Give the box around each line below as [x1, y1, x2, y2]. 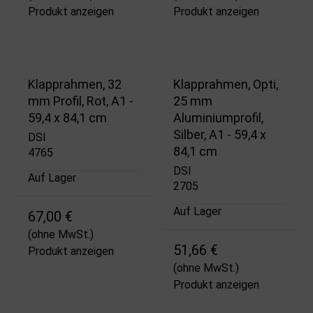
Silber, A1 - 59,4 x [173, 126, 266, 142]
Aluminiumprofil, [173, 110, 263, 125]
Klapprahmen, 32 [28, 76, 122, 92]
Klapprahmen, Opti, [173, 76, 278, 92]
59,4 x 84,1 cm [28, 110, 107, 125]
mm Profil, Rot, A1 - [28, 93, 133, 108]
